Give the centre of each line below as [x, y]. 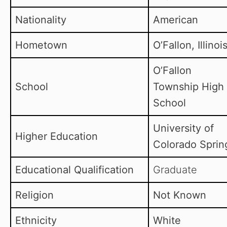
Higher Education [56, 137]
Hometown [41, 45]
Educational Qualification [74, 170]
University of [183, 128]
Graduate [175, 170]
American [176, 20]
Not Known [180, 195]
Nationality [41, 20]
